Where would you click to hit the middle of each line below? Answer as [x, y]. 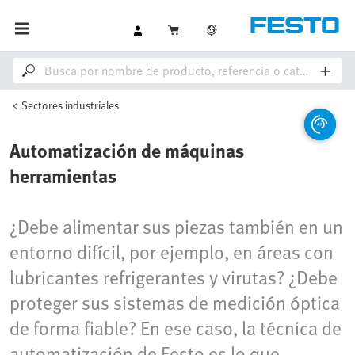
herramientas [63, 176]
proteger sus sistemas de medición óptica [175, 302]
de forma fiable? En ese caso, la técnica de [176, 328]
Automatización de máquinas [127, 150]
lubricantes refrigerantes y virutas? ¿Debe [174, 277]
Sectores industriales [70, 105]
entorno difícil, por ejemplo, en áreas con [172, 252]
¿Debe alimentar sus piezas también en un [176, 226]
